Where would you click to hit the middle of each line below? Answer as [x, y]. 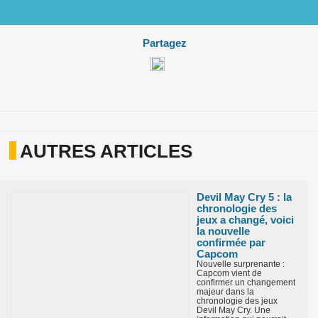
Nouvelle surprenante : [241, 264]
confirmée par [231, 243]
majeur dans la [225, 292]
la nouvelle [223, 231]
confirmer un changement [246, 283]
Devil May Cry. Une [234, 311]
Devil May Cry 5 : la [244, 197]
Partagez [164, 43]
